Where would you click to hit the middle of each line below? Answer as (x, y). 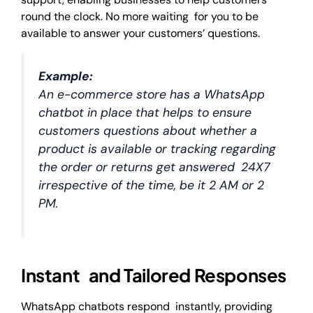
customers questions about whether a (148, 131)
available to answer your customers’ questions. (140, 33)
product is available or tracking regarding (157, 149)
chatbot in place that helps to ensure (145, 113)
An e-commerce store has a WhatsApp (152, 95)
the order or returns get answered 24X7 (154, 167)
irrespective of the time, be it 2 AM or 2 (151, 185)
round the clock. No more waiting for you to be (140, 16)
